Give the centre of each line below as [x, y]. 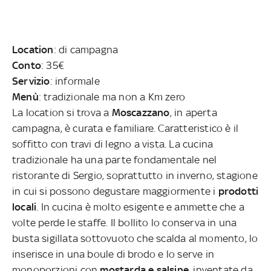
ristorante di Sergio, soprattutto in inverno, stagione [135, 176]
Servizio [31, 81]
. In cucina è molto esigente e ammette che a [141, 207]
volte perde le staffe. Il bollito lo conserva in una [125, 223]
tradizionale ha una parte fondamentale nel [115, 160]
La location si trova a [62, 113]
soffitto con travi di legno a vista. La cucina [113, 144]
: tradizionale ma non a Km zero [112, 97]
